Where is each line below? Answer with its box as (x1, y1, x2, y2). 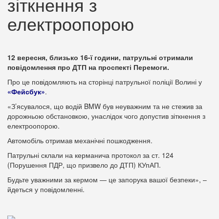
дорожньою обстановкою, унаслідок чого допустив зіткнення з (7, 111, 205, 121)
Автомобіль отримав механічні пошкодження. (7, 135, 153, 145)
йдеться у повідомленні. (7, 184, 85, 194)
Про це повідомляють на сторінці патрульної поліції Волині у (7, 77, 202, 87)
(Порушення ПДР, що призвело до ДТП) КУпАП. (7, 160, 161, 170)
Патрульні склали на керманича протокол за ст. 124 (7, 150, 174, 160)
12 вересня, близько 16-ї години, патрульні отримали (7, 52, 193, 62)
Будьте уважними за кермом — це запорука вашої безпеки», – (7, 175, 207, 184)
